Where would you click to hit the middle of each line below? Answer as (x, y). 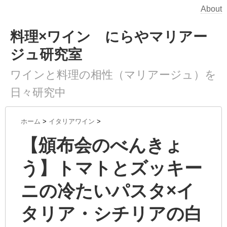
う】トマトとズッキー (111, 168)
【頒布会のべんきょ (102, 145)
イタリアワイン (72, 121)
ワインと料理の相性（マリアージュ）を (113, 75)
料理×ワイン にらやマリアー (109, 37)
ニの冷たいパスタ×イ (108, 191)
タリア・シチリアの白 (111, 214)
